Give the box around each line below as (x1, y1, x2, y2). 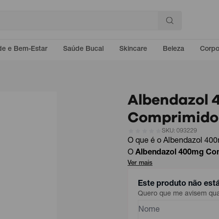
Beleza (163, 46, 184, 53)
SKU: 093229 (162, 128, 197, 134)
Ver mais (128, 160, 153, 167)
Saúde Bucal (63, 46, 104, 53)
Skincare (119, 46, 147, 53)
